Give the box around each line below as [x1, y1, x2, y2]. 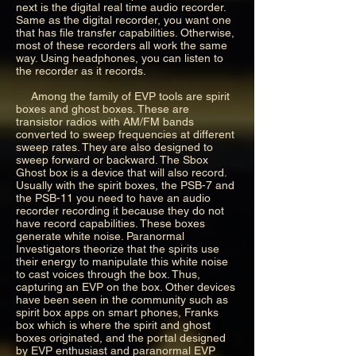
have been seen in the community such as [16, 292, 228, 306]
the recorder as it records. [16, 64, 149, 77]
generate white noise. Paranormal [16, 229, 184, 242]
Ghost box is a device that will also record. [16, 165, 226, 179]
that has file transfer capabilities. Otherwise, [16, 25, 234, 39]
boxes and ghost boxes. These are [16, 102, 189, 115]
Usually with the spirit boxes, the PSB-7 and [16, 178, 234, 192]
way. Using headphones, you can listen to [16, 51, 223, 64]
